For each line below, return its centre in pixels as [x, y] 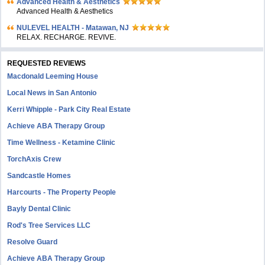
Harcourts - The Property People [62, 193]
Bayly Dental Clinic [39, 209]
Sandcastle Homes [39, 176]
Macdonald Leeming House [53, 77]
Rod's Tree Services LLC [49, 226]
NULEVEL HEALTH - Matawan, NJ [73, 28]
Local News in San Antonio [52, 93]
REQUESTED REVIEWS [47, 64]
